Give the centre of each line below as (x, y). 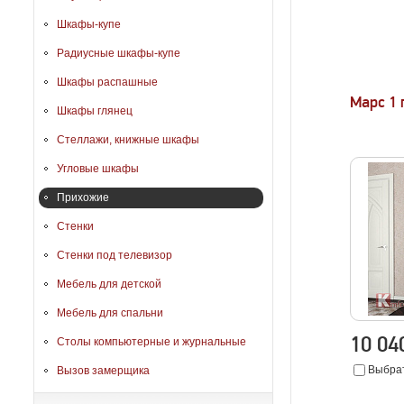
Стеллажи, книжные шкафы (128, 140)
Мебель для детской (109, 284)
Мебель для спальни (110, 313)
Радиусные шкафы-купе (119, 53)
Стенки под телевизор (115, 255)
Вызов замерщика (103, 371)
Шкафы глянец (95, 111)
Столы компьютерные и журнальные (151, 342)
